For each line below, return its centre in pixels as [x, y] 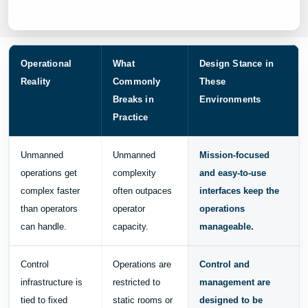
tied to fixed [44, 300]
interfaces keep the [239, 190]
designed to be [231, 300]
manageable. [227, 226]
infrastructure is [52, 282]
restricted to [136, 282]
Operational [46, 63]
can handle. [44, 226]
